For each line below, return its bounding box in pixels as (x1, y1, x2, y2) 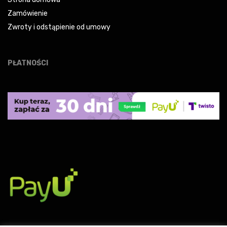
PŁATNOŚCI (8, 59, 48, 68)
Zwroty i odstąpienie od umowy (8, 23, 110, 32)
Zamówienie (8, 9, 48, 18)
